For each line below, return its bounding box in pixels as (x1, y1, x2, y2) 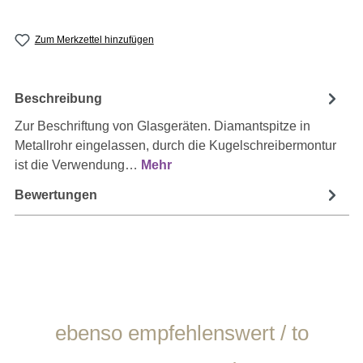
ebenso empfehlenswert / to (54, 321, 309, 346)
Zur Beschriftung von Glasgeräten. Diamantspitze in (14, 119, 310, 134)
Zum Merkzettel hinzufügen (34, 34, 154, 46)
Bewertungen (14, 187, 97, 202)
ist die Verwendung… (14, 158, 141, 173)
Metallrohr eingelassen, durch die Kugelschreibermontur (14, 139, 336, 153)
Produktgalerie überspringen (33, 316, 198, 331)
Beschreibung (14, 91, 102, 105)
